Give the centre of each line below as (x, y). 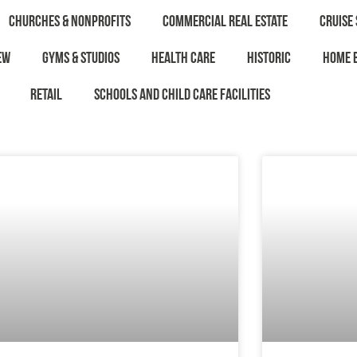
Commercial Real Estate (225, 21)
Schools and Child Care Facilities (182, 94)
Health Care (183, 57)
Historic (269, 57)
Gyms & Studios (81, 57)
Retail (46, 94)
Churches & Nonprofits (70, 21)
